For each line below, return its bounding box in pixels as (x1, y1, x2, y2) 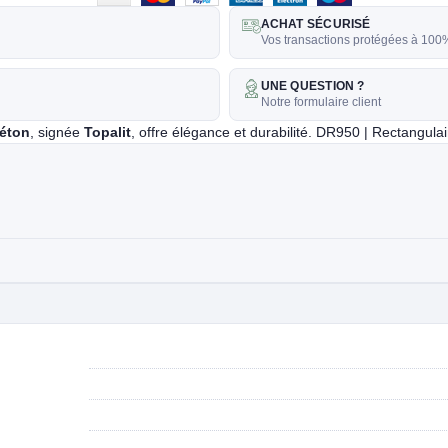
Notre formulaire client (260, 95, 381, 108)
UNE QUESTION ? (260, 79, 365, 92)
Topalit (84, 123, 131, 140)
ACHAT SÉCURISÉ (260, 17, 371, 30)
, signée (30, 123, 84, 140)
